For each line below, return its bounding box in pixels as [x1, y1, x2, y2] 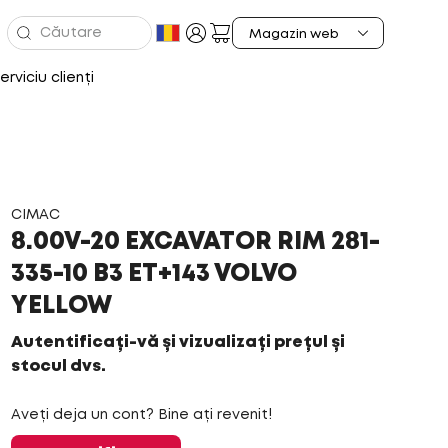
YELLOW [10, 296, 112, 317]
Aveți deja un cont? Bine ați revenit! [10, 409, 272, 421]
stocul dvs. [10, 359, 106, 374]
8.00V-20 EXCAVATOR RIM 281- [10, 232, 380, 253]
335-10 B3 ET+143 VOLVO [10, 264, 297, 285]
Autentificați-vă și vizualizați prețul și [10, 335, 345, 350]
